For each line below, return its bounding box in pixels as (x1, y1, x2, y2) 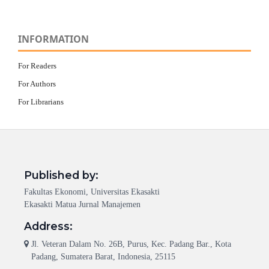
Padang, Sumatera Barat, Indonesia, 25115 (31, 252, 175, 262)
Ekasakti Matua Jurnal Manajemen (23, 200, 141, 210)
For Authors (18, 79, 56, 89)
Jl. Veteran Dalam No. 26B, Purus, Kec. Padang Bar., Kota (31, 240, 231, 249)
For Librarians (18, 97, 64, 107)
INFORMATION (18, 32, 89, 46)
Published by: (23, 169, 98, 182)
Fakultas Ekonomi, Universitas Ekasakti (23, 187, 160, 197)
